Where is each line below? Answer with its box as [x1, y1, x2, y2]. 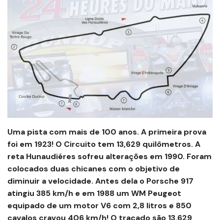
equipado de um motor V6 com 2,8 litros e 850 [7, 200, 192, 211]
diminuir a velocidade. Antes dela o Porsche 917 [7, 176, 193, 187]
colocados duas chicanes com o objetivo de [7, 164, 180, 174]
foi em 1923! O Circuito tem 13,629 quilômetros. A [7, 139, 200, 150]
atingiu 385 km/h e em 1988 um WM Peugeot [7, 188, 181, 199]
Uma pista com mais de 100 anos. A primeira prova [7, 127, 206, 137]
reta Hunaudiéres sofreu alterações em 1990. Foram [7, 151, 212, 162]
